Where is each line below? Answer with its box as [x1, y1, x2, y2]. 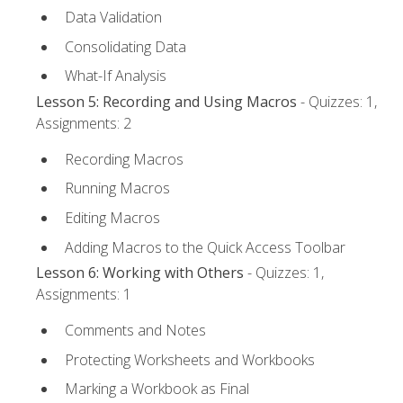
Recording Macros [65, 148, 184, 169]
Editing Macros [65, 207, 160, 228]
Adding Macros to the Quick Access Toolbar [65, 237, 345, 257]
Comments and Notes [65, 320, 206, 341]
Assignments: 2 [36, 112, 131, 133]
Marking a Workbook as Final [65, 379, 249, 399]
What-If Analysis [65, 66, 166, 86]
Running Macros [65, 178, 170, 199]
